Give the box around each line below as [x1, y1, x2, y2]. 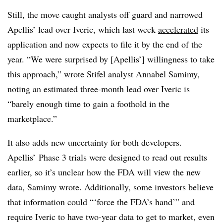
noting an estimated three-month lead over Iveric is [7, 82, 190, 95]
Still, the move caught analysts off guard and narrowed [7, 8, 203, 20]
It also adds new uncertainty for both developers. [7, 136, 182, 148]
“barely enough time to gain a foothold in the [7, 97, 169, 110]
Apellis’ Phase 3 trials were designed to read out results [7, 151, 207, 163]
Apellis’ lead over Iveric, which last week [7, 23, 158, 35]
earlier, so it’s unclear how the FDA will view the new [7, 166, 201, 178]
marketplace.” [7, 112, 57, 124]
